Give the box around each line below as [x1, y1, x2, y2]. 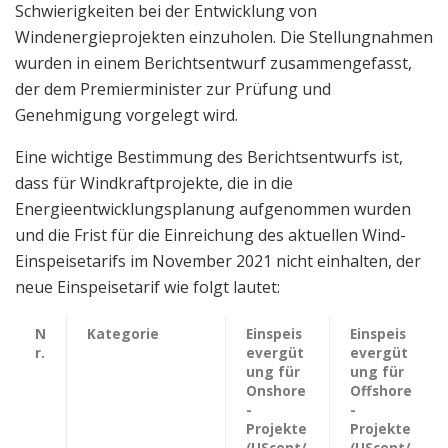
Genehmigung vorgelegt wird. [15, 103, 238, 126]
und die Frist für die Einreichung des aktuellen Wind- [15, 223, 406, 246]
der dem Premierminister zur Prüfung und [15, 77, 331, 100]
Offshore [350, 380, 412, 400]
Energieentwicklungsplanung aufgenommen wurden [15, 197, 411, 220]
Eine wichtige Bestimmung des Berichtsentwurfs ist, [15, 145, 403, 168]
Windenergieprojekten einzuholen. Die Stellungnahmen [15, 25, 433, 48]
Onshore [246, 380, 306, 400]
